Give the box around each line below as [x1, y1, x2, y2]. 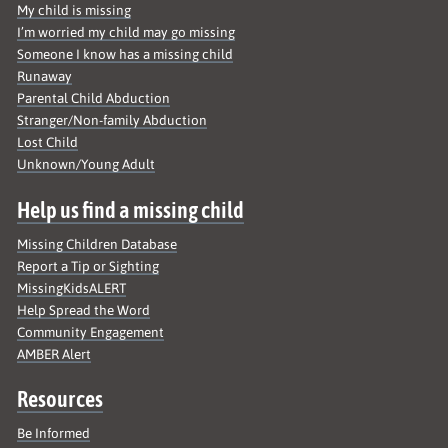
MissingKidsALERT [17, 279, 127, 296]
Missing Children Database [17, 235, 178, 252]
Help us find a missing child [17, 196, 245, 223]
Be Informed [17, 425, 91, 442]
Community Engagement [17, 323, 165, 340]
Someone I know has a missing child [17, 46, 234, 63]
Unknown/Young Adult [17, 156, 156, 173]
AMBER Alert [17, 345, 92, 362]
